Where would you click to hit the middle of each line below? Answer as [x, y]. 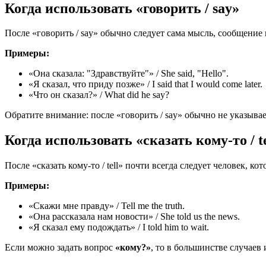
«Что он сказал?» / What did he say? [99, 95]
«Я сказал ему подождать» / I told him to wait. [119, 227]
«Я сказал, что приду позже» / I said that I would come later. [145, 84]
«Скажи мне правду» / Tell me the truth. [107, 206]
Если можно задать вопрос [60, 248]
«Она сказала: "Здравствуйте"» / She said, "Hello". [129, 74]
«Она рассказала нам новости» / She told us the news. [134, 217]
